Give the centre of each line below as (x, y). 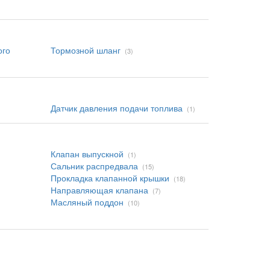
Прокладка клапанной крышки (110, 178)
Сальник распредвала (94, 166)
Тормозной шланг (85, 50)
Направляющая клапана (99, 190)
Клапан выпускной (87, 154)
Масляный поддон (87, 202)
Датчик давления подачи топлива (116, 108)
